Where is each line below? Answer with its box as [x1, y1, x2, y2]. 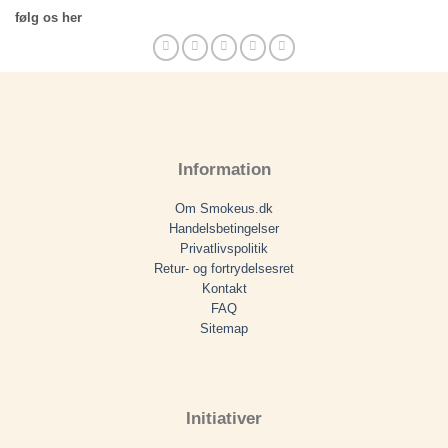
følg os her [15, 9, 82, 25]
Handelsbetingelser [169, 221, 279, 237]
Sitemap [200, 321, 248, 337]
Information [177, 159, 271, 179]
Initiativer [186, 408, 262, 428]
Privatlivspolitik [180, 241, 268, 257]
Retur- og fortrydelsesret [154, 261, 294, 277]
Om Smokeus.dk [175, 201, 273, 217]
